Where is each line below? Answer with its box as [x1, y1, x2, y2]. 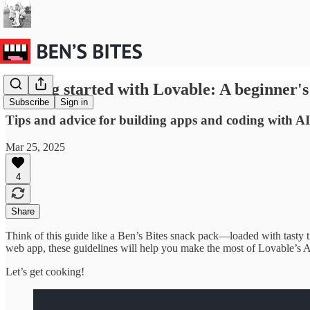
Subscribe [9, 97, 49, 108]
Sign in [60, 97, 88, 108]
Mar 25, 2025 [6, 140, 65, 153]
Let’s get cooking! [6, 265, 84, 277]
